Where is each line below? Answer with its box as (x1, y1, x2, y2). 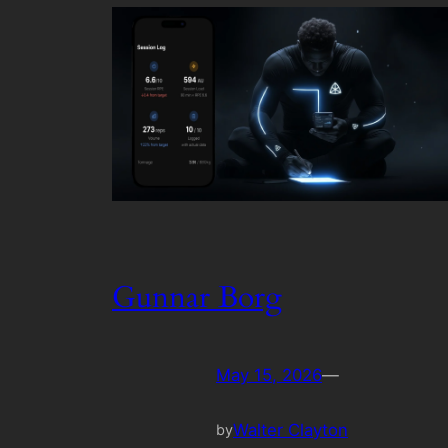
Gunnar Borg (112, 277, 282, 318)
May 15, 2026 (216, 365, 322, 386)
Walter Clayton (233, 420, 348, 441)
